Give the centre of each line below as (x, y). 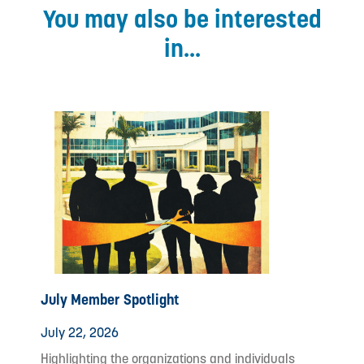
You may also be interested (182, 19)
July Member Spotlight (110, 300)
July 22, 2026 (80, 333)
